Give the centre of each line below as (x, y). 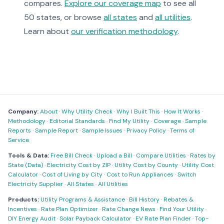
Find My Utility (129, 121)
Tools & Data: (28, 155)
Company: (23, 111)
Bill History (144, 199)
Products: (23, 199)
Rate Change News (129, 209)
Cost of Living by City (72, 174)
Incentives (22, 209)
